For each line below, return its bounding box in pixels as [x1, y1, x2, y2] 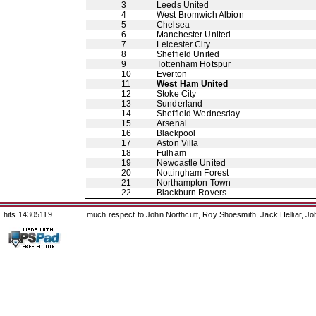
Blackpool [157, 128, 196, 138]
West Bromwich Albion [157, 10, 244, 20]
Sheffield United [157, 49, 220, 59]
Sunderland [157, 99, 203, 109]
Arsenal [157, 119, 187, 128]
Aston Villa [157, 138, 199, 148]
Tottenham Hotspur [157, 59, 231, 69]
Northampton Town [157, 178, 231, 188]
